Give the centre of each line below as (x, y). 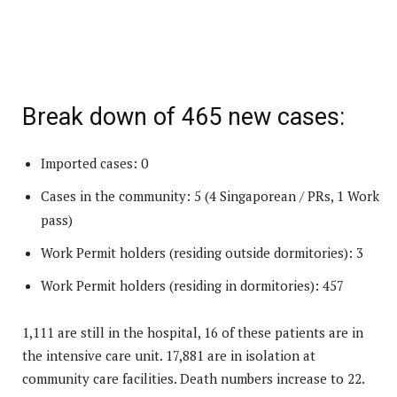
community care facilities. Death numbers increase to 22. (194, 379)
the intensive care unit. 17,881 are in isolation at (169, 356)
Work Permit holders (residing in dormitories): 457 (192, 286)
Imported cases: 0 (94, 163)
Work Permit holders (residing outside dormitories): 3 (202, 253)
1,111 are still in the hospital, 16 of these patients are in (193, 333)
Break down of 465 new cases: (183, 117)
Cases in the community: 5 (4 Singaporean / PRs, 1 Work (210, 196)
